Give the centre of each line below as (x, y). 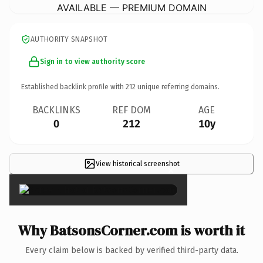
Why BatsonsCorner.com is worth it (131, 230)
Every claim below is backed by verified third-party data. (131, 250)
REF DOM (131, 110)
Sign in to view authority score (92, 61)
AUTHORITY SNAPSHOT (69, 39)
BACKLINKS (56, 110)
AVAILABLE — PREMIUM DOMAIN (131, 7)
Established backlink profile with (73, 87)
